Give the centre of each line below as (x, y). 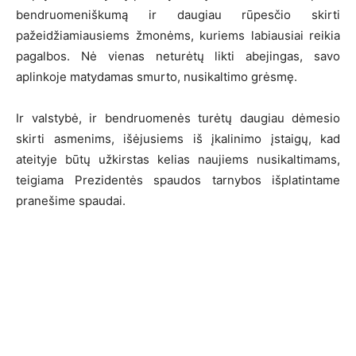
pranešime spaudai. (71, 201)
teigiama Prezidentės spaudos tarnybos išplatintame (178, 180)
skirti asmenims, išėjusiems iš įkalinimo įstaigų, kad (178, 139)
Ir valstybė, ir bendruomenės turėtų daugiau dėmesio (178, 118)
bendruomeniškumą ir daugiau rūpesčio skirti (178, 15)
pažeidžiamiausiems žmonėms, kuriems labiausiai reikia (178, 36)
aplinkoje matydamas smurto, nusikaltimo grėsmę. (157, 77)
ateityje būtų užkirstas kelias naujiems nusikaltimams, (178, 160)
